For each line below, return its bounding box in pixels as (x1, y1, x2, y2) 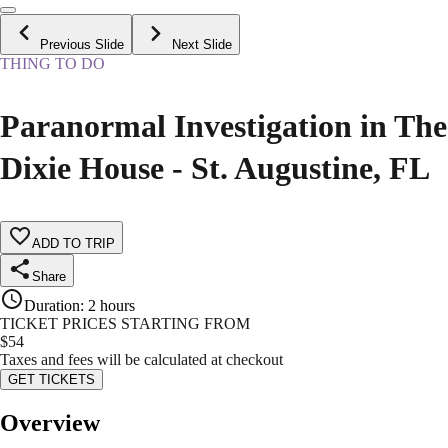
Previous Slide (40, 37, 124, 53)
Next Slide (172, 37, 232, 53)
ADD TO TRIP (32, 236, 115, 252)
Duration (24, 297, 80, 315)
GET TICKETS (8, 372, 95, 388)
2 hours (88, 297, 135, 315)
